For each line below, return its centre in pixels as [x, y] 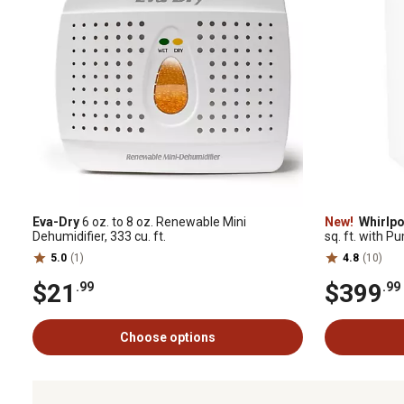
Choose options [168, 337]
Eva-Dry [56, 222]
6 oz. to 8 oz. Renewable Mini [163, 222]
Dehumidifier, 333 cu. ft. [99, 236]
